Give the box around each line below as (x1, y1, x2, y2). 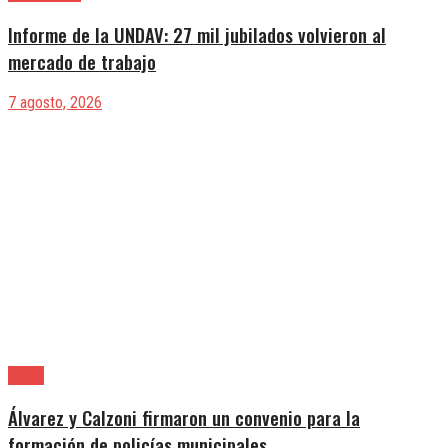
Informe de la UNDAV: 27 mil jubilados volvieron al (8, 20, 386, 48)
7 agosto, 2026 (8, 93, 102, 113)
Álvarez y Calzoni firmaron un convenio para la (8, 403, 360, 431)
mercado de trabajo (8, 47, 156, 75)
